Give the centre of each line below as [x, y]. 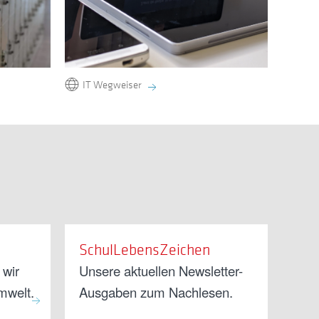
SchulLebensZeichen [145, 249]
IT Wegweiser [112, 84]
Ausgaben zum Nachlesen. [156, 292]
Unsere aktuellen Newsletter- [161, 270]
